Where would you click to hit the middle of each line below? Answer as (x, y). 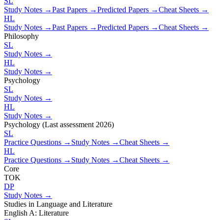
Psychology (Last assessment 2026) (59, 124)
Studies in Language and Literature (58, 204)
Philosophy (21, 36)
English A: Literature (36, 213)
